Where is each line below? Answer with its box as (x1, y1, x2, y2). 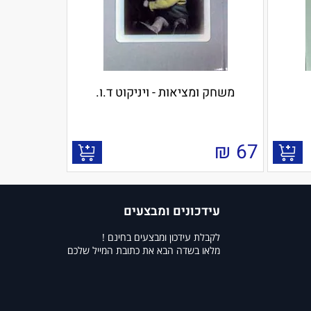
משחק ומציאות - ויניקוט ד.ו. (96, 83, 235, 102)
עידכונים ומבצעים (124, 202, 220, 221)
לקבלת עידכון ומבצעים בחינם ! (102, 230, 220, 244)
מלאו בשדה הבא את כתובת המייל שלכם (67, 244, 220, 257)
